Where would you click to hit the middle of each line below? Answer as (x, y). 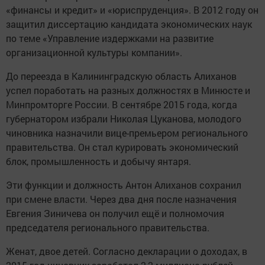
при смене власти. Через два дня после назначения (121, 199)
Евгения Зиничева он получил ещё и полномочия (115, 213)
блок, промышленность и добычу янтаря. (98, 161)
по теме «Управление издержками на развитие (110, 38)
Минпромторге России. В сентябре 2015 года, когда (122, 104)
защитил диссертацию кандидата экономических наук (129, 24)
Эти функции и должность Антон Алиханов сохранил (124, 185)
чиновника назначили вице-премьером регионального (127, 133)
